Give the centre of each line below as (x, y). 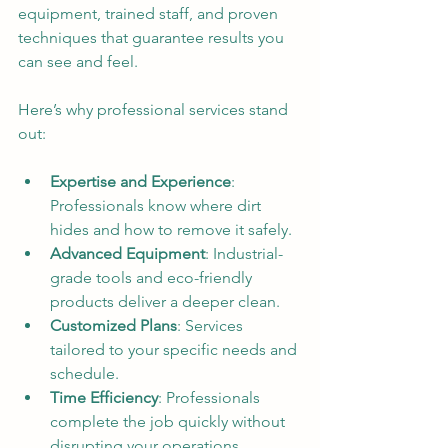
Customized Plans (113, 325)
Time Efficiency (104, 397)
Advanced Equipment (127, 253)
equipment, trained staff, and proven (150, 13)
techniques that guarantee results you (153, 37)
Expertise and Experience (140, 181)
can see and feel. (78, 61)
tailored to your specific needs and (175, 349)
